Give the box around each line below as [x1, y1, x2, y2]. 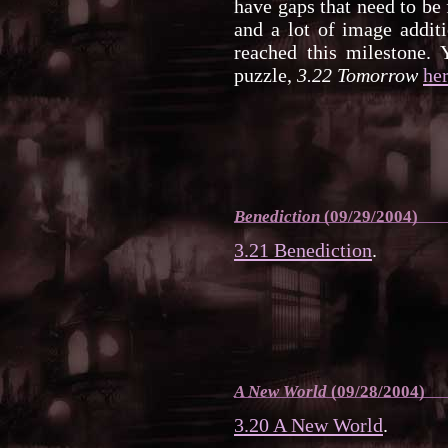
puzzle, [234, 64, 297, 87]
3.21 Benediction [234, 239, 372, 262]
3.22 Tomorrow [297, 64, 418, 87]
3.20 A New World [234, 414, 383, 437]
